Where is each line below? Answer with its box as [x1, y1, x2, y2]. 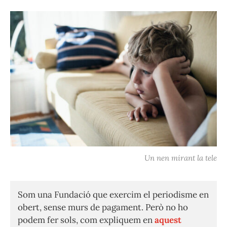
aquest [155, 214, 181, 226]
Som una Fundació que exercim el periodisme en [18, 189, 209, 201]
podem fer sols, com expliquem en [18, 214, 155, 226]
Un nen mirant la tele [144, 153, 217, 163]
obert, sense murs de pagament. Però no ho [18, 202, 188, 213]
